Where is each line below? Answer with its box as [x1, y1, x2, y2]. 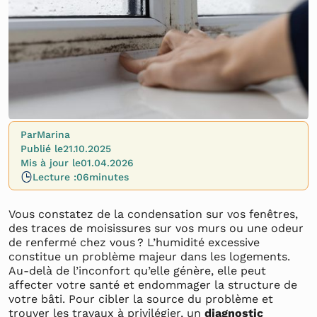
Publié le [21, 143, 63, 154]
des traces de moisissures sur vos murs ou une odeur [8, 221, 304, 235]
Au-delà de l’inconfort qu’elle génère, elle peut [8, 264, 266, 277]
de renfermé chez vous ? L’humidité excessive [8, 236, 260, 249]
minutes [89, 171, 129, 183]
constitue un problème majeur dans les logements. [8, 250, 290, 263]
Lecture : [33, 171, 76, 183]
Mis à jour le [21, 157, 81, 168]
